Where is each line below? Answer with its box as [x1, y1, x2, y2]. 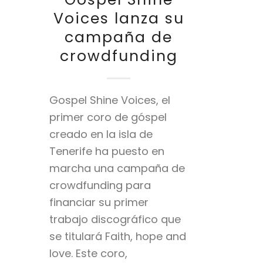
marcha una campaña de [49, 160, 185, 176]
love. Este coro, [49, 245, 127, 261]
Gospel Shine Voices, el [49, 92, 170, 107]
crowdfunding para [49, 177, 151, 193]
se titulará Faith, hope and [49, 228, 186, 244]
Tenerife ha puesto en [49, 143, 164, 159]
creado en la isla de [49, 126, 153, 141]
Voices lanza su [53, 8, 184, 29]
